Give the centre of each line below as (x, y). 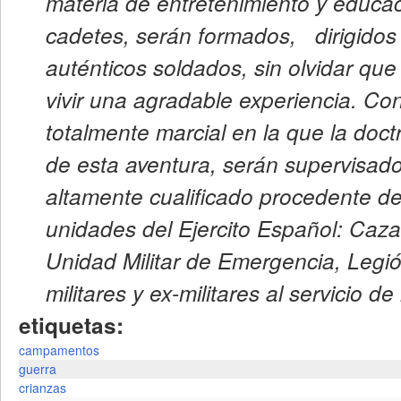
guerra (38, 369)
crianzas (43, 388)
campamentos (59, 350)
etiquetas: (74, 325)
